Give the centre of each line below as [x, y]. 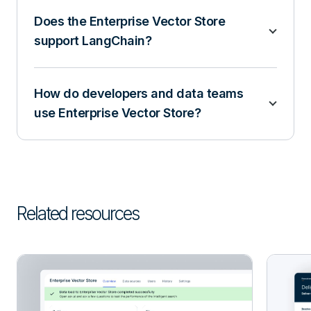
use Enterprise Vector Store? [117, 112]
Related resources [78, 213]
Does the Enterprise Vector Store [129, 21]
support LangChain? [93, 40]
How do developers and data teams [138, 93]
